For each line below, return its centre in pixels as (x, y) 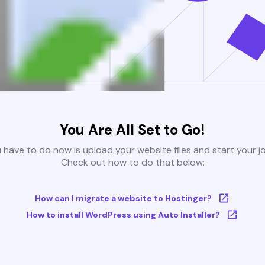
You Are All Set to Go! (132, 130)
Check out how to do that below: (132, 163)
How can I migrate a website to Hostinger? (123, 198)
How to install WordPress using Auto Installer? (123, 215)
